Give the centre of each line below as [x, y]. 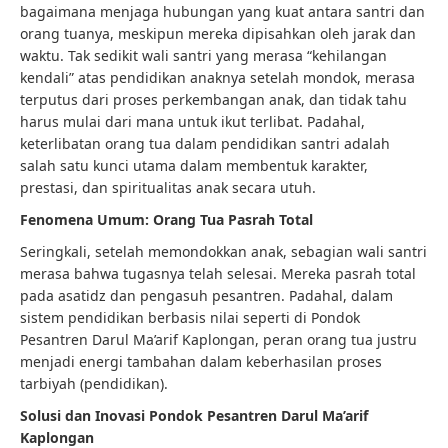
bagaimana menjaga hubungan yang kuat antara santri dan [222, 11]
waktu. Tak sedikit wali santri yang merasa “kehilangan [203, 55]
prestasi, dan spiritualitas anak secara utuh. [168, 187]
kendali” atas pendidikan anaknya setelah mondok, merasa [217, 77]
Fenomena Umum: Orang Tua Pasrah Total [166, 219]
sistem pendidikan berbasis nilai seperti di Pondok [190, 317]
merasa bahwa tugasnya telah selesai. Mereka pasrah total [218, 273]
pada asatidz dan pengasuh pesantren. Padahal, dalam [206, 295]
